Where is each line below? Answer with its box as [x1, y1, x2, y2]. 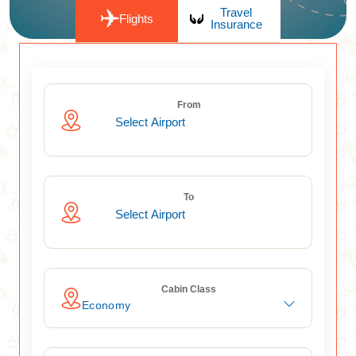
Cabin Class [161, 284, 216, 295]
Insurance [210, 17, 262, 31]
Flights [118, 11, 153, 25]
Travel [220, 6, 253, 19]
